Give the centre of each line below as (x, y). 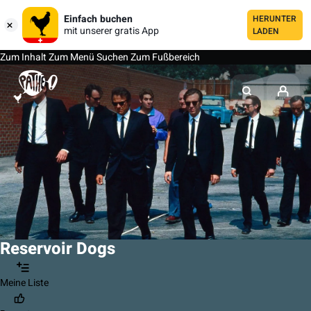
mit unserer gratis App (111, 31)
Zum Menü (70, 57)
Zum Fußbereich (165, 57)
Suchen (112, 57)
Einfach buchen (98, 19)
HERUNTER (275, 19)
